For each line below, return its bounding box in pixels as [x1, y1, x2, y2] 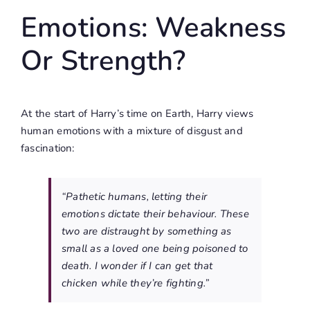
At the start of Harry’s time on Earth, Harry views [20, 107, 254, 121]
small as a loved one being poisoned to [61, 241, 248, 256]
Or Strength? [20, 42, 186, 80]
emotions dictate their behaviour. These [61, 207, 249, 221]
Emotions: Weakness [20, 9, 286, 47]
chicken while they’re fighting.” [61, 276, 210, 291]
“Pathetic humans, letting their [61, 190, 207, 204]
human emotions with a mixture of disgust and [20, 124, 243, 138]
